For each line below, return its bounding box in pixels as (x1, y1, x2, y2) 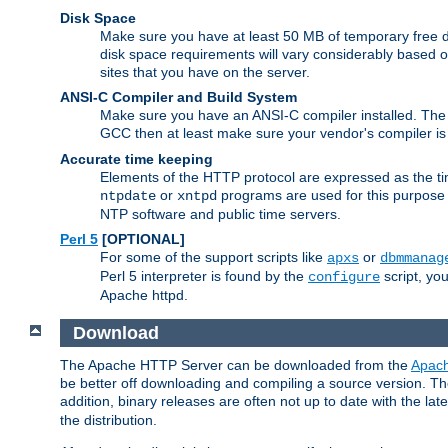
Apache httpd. (100, 287, 188, 304)
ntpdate (100, 188, 156, 205)
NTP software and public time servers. (100, 206, 341, 223)
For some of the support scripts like (100, 249, 327, 266)
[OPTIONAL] (98, 231, 185, 248)
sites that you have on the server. (100, 64, 310, 81)
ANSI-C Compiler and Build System (60, 89, 297, 106)
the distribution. (60, 412, 157, 429)
